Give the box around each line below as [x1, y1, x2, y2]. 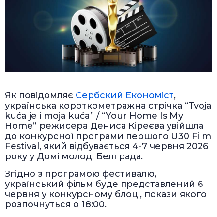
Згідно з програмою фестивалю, [5, 168, 156, 179]
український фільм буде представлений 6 [5, 178, 203, 189]
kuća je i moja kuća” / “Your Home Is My [5, 110, 183, 121]
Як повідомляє [5, 90, 76, 101]
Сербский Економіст [76, 90, 174, 101]
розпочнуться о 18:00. [5, 199, 107, 210]
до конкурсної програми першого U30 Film [5, 130, 211, 141]
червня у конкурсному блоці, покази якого [5, 188, 207, 200]
